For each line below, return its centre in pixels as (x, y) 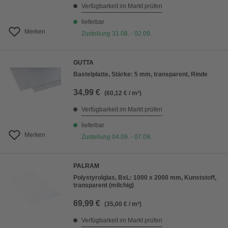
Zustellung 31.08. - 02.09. (117, 34)
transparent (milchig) (104, 186)
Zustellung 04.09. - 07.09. (117, 137)
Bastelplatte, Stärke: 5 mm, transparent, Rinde (140, 75)
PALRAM (86, 166)
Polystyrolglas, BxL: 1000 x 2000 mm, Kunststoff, (145, 178)
